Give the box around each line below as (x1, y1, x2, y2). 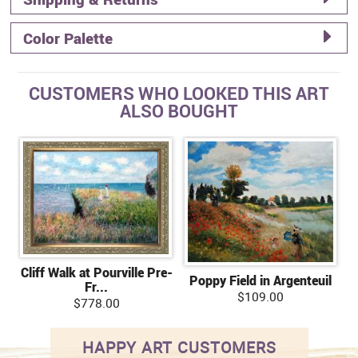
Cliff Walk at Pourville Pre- (20, 263, 173, 281)
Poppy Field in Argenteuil (189, 271, 332, 289)
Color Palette (23, 27, 113, 49)
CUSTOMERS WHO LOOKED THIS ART (29, 81, 329, 105)
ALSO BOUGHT (120, 98, 238, 122)
